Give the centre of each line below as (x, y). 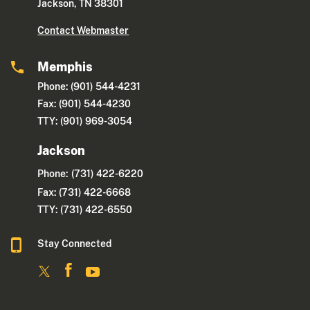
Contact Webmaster (83, 31)
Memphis (65, 67)
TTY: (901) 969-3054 (85, 121)
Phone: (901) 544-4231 (89, 87)
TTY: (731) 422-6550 (85, 210)
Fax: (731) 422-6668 (84, 193)
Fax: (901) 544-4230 (84, 104)
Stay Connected (75, 244)
